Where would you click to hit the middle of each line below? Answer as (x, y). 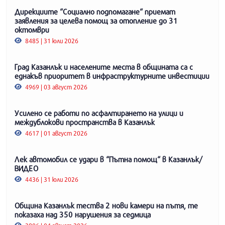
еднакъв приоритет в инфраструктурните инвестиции (112, 76)
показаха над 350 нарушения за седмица (83, 214)
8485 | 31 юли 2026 (51, 40)
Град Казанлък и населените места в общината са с (104, 67)
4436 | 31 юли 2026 (51, 179)
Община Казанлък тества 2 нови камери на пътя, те (106, 205)
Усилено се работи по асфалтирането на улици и (99, 113)
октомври (32, 29)
